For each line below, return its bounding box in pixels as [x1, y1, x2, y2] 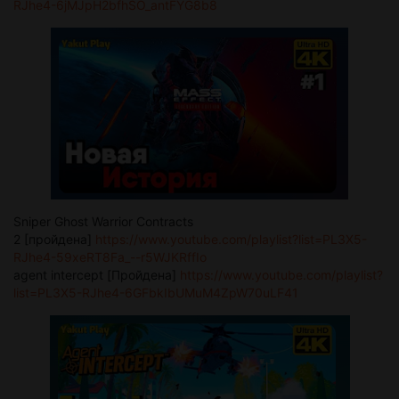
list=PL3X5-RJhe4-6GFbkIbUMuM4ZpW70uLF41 [13, 284, 298, 300]
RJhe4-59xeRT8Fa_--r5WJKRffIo [13, 248, 207, 265]
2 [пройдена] [13, 231, 95, 247]
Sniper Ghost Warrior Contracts [13, 213, 193, 229]
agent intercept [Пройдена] [13, 266, 180, 282]
